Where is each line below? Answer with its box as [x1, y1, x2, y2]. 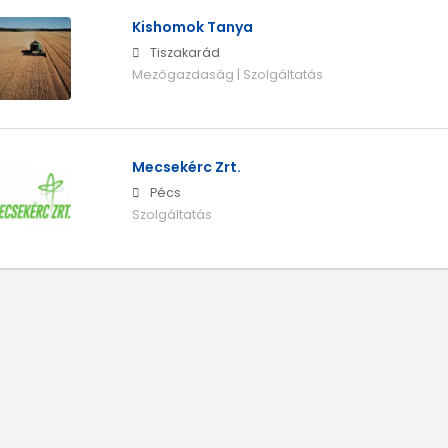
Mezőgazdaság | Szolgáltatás [131, 66, 323, 84]
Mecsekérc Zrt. [131, 157, 241, 178]
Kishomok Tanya [131, 17, 253, 38]
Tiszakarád [149, 44, 220, 62]
